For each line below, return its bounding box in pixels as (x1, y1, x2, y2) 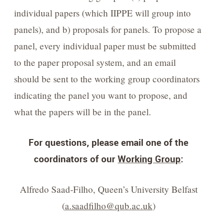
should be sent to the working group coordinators (14, 73, 200, 85)
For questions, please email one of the (29, 136, 188, 149)
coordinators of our (34, 153, 118, 165)
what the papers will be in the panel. (14, 106, 151, 118)
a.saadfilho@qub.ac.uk (64, 199, 153, 212)
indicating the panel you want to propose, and (14, 89, 187, 102)
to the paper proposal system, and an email (14, 56, 176, 69)
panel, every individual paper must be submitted (14, 40, 196, 52)
